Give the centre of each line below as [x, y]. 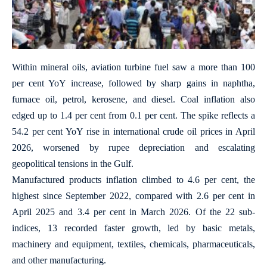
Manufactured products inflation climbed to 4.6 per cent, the [133, 180]
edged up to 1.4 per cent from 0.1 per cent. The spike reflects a [133, 116]
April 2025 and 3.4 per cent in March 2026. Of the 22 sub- [133, 212]
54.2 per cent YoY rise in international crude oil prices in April [133, 132]
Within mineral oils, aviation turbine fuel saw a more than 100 [133, 67]
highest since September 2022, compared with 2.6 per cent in [133, 196]
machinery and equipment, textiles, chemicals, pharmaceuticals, [133, 244]
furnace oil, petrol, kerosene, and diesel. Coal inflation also [133, 100]
